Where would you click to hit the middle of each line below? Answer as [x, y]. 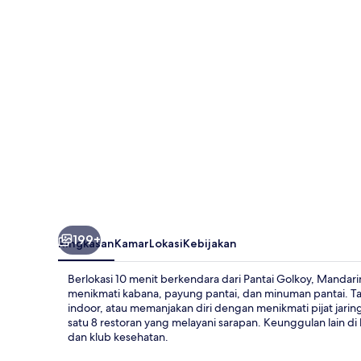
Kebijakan [210, 243]
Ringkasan [86, 243]
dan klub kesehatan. [118, 336]
